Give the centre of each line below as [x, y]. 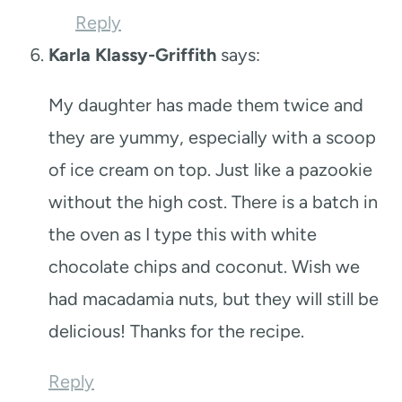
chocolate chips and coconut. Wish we [204, 266]
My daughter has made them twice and [206, 105]
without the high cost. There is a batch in [213, 201]
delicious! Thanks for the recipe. [176, 331]
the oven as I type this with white [183, 234]
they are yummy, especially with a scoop [212, 137]
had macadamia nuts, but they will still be [214, 298]
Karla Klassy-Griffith [132, 54]
